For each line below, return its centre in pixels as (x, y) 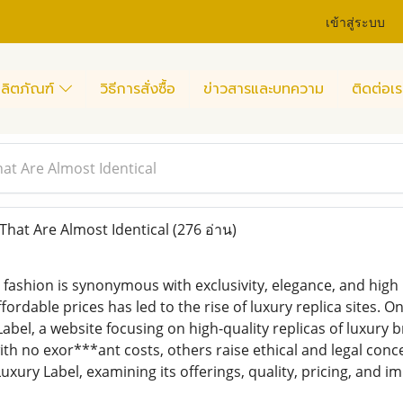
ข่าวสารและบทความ (264, 89)
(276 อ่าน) (204, 229)
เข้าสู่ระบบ (356, 21)
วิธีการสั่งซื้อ (138, 89)
